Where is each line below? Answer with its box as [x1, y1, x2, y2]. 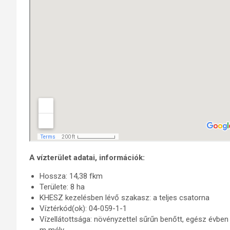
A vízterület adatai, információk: [29, 153, 145, 162]
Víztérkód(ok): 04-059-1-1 [40, 204, 127, 213]
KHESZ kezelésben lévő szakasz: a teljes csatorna [40, 193, 209, 202]
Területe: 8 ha [40, 182, 85, 191]
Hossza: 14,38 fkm [40, 171, 103, 181]
